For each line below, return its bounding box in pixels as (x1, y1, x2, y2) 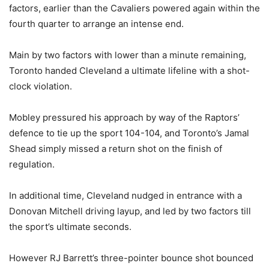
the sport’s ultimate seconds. (9, 221, 131, 233)
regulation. (9, 159, 55, 171)
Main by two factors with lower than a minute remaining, (9, 49, 246, 61)
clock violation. (9, 80, 72, 92)
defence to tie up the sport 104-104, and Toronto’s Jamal (9, 127, 249, 139)
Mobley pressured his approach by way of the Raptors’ (9, 112, 240, 124)
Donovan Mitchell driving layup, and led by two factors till (9, 205, 251, 217)
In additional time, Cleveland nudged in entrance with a (9, 190, 242, 202)
